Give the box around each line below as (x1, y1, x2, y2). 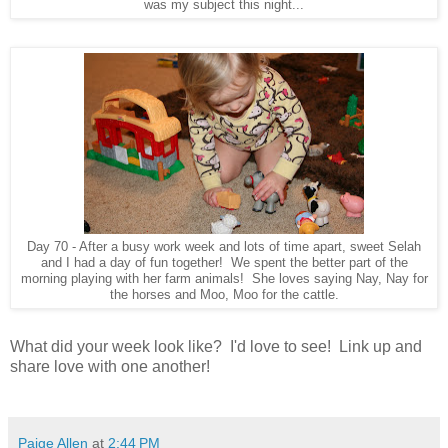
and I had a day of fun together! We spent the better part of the (40, 254, 408, 270)
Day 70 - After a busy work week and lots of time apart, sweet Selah (27, 238, 421, 254)
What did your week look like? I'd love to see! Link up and (10, 337, 422, 355)
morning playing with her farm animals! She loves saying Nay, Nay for (20, 270, 428, 286)
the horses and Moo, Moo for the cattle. (109, 286, 339, 302)
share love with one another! (10, 357, 210, 375)
